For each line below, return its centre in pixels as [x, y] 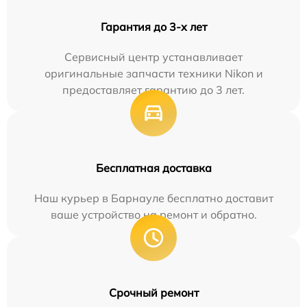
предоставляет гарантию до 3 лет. [153, 89]
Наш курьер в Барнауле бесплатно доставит [153, 198]
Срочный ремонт [153, 292]
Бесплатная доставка [153, 168]
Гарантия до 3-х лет [153, 26]
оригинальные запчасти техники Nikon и [153, 73]
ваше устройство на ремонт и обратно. [153, 214]
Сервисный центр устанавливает [153, 57]
